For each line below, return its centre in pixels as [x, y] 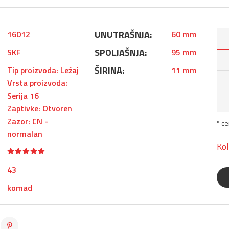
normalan [25, 134]
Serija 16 [23, 96]
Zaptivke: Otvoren [40, 108]
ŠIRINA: [109, 70]
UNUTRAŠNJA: [123, 35]
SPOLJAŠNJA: [120, 52]
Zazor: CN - [28, 121]
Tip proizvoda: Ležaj [43, 70]
